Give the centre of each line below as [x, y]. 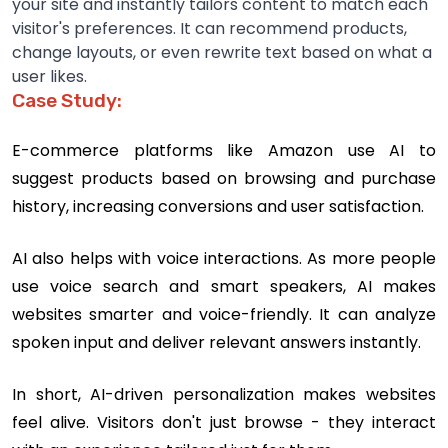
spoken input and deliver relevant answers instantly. [216, 342]
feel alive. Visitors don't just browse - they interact [224, 422]
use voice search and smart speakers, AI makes [224, 286]
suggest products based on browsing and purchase [224, 178]
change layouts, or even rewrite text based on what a [222, 52]
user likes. [49, 76]
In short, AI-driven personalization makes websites [224, 394]
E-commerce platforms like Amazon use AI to [224, 150]
